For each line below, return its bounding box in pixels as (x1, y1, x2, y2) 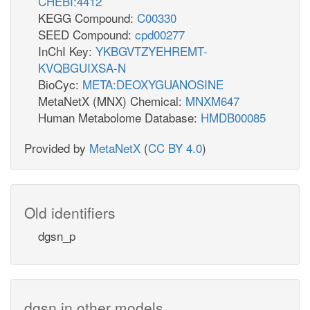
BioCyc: (38, 75, 82, 93)
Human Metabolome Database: (38, 108, 201, 126)
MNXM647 (185, 91, 239, 109)
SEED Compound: (38, 25, 135, 43)
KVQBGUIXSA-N (38, 58, 126, 76)
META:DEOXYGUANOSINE (82, 75, 224, 93)
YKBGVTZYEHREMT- (95, 42, 208, 60)
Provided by (24, 138, 89, 156)
